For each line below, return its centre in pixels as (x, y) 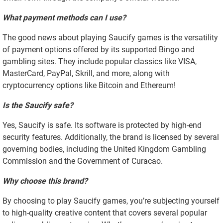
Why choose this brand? (45, 181)
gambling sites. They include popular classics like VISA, (100, 61)
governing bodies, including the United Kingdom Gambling (104, 149)
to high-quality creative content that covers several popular (105, 213)
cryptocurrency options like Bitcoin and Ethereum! (89, 85)
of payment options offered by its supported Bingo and (99, 49)
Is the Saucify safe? (38, 105)
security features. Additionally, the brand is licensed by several (111, 137)
